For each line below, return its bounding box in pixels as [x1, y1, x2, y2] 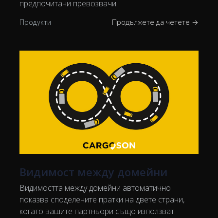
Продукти [19, 18, 51, 27]
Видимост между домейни [19, 164, 167, 180]
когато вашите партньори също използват [19, 206, 174, 217]
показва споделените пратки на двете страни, [19, 194, 184, 205]
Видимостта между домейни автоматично [19, 182, 171, 194]
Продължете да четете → [112, 18, 199, 27]
